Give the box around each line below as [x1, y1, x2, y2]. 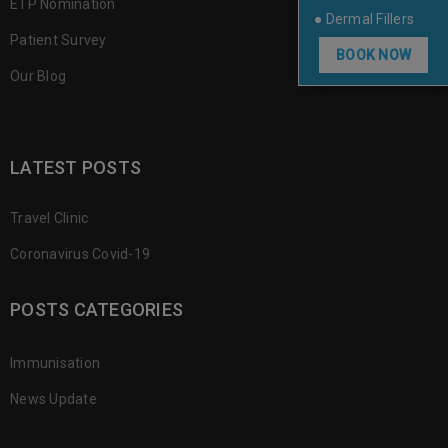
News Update [10, 391, 97, 407]
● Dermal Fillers [314, 10, 414, 27]
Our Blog [10, 68, 66, 84]
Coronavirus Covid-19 [10, 246, 150, 262]
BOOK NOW [336, 46, 411, 63]
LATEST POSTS [10, 157, 141, 178]
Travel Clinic [10, 210, 89, 226]
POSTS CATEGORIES [10, 299, 183, 320]
